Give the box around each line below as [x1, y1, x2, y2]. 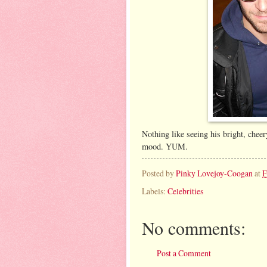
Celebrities [167, 185, 203, 197]
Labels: [142, 185, 167, 197]
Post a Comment [157, 247, 211, 259]
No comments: [142, 215, 246, 240]
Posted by [142, 167, 176, 179]
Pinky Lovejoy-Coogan [176, 167, 253, 179]
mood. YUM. [142, 140, 188, 152]
